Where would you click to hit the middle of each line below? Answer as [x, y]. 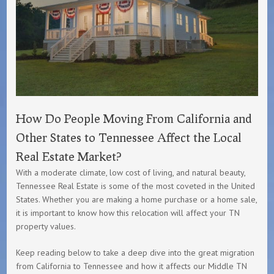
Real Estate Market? [69, 156]
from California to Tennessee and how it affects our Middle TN [132, 266]
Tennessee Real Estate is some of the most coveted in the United [136, 186]
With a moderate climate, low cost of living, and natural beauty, [131, 172]
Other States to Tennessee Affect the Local [129, 137]
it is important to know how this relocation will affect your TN [128, 213]
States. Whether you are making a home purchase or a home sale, [137, 199]
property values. [46, 226]
